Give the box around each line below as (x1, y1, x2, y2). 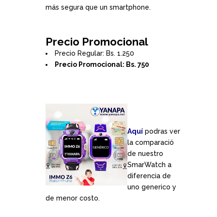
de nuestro (127, 150, 163, 157)
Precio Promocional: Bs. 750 (55, 61, 149, 68)
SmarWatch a (127, 161, 171, 169)
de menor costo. (46, 194, 100, 202)
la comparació (127, 139, 174, 146)
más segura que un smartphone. (46, 3, 151, 11)
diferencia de (127, 172, 171, 180)
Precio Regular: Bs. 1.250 (55, 49, 134, 57)
